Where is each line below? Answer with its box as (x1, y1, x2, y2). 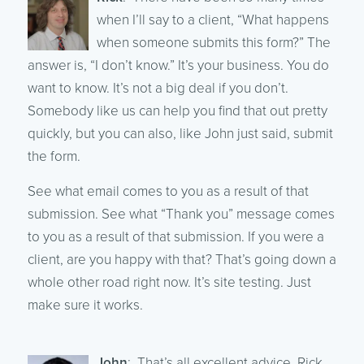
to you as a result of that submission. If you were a (27, 227, 324, 245)
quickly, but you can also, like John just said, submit (27, 124, 333, 142)
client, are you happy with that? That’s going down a (27, 250, 336, 268)
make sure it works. (27, 296, 143, 314)
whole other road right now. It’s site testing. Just (27, 273, 311, 291)
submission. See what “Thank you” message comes (27, 205, 335, 223)
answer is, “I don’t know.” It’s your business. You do (27, 56, 329, 74)
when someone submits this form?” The (96, 33, 331, 51)
